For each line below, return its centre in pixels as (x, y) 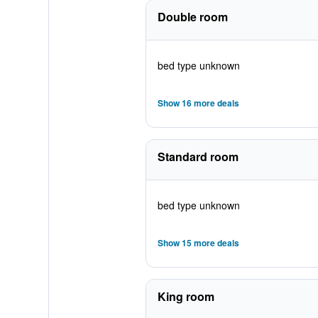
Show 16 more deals (198, 103)
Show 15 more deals (198, 243)
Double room (192, 17)
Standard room (198, 157)
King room (186, 296)
